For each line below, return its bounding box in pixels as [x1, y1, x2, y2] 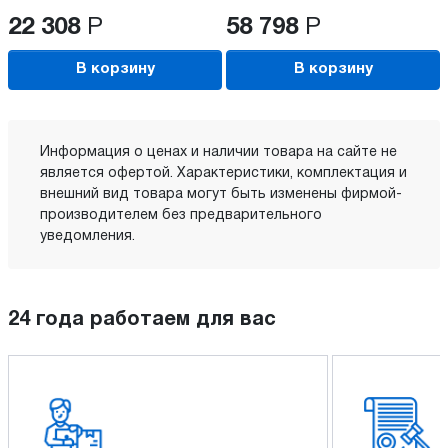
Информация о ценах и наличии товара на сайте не [40, 145, 397, 159]
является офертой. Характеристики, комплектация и [40, 166, 407, 180]
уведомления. [40, 229, 135, 243]
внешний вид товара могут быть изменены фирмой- [40, 187, 402, 201]
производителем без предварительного [40, 208, 322, 222]
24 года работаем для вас [8, 310, 276, 329]
